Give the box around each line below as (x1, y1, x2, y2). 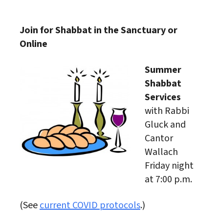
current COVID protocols (40, 198, 140, 213)
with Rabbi (145, 104, 189, 118)
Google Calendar (134, 3, 183, 13)
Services (145, 90, 181, 105)
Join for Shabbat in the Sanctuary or (20, 23, 177, 38)
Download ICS (37, 3, 76, 13)
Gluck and (145, 118, 186, 132)
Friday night (145, 159, 194, 173)
